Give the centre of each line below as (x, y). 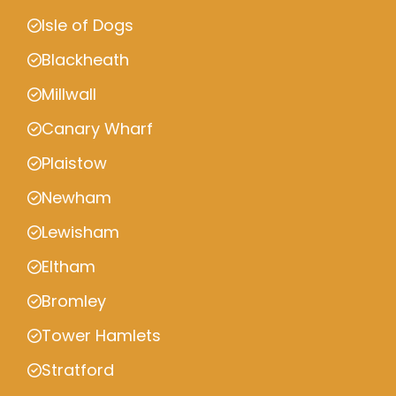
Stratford (78, 370)
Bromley (74, 301)
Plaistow (74, 163)
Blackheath (85, 60)
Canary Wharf (97, 129)
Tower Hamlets (101, 335)
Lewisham (80, 232)
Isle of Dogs (88, 25)
